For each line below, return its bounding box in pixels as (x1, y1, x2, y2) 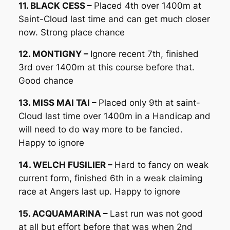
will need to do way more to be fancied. (18, 124, 183, 135)
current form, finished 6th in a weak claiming (18, 173, 202, 184)
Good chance (18, 75, 73, 86)
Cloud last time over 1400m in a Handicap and (18, 111, 210, 122)
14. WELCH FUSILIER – (18, 160, 114, 170)
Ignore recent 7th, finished (90, 49, 199, 60)
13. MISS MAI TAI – (18, 98, 99, 108)
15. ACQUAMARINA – (18, 208, 110, 219)
